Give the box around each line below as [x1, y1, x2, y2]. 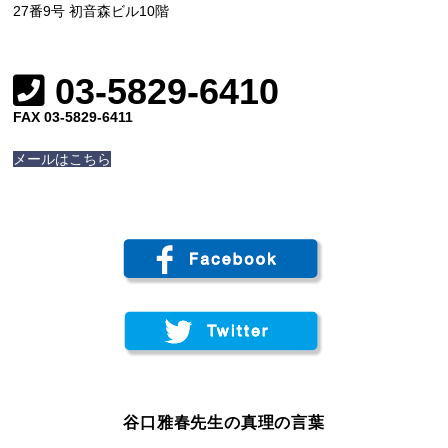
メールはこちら [13, 151, 112, 168]
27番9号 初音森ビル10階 [13, 3, 170, 20]
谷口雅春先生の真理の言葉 [123, 413, 325, 432]
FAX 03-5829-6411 [13, 109, 134, 126]
